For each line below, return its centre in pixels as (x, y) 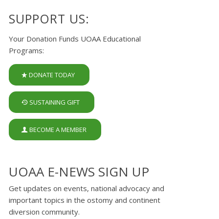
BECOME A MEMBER (58, 129)
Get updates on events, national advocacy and (86, 188)
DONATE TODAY (52, 75)
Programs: (26, 50)
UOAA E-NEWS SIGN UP (79, 171)
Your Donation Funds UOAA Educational (75, 38)
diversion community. (44, 211)
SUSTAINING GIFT (54, 102)
